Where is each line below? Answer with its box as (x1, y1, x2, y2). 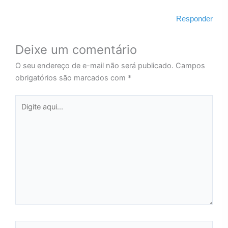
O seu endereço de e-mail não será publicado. (15, 61, 174, 70)
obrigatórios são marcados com (15, 73, 128, 82)
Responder (176, 14, 213, 23)
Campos (176, 61, 205, 70)
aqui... (15, 108, 35, 118)
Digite (15, 96, 34, 105)
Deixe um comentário (15, 42, 137, 57)
